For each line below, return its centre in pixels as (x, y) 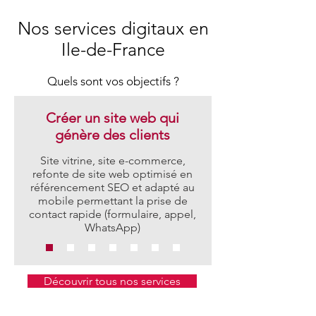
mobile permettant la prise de (113, 201)
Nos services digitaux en (113, 28)
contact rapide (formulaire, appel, (113, 214)
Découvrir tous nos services (112, 281)
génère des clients (113, 135)
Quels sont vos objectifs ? (113, 81)
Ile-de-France (113, 49)
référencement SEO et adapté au (113, 187)
